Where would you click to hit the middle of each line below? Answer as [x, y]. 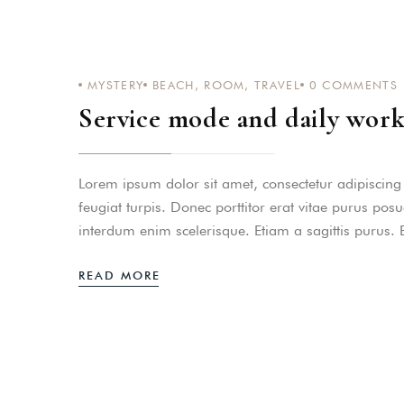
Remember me [350, 95]
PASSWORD [333, 40]
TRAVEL [277, 85]
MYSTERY [116, 85]
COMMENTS [358, 85]
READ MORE [119, 275]
